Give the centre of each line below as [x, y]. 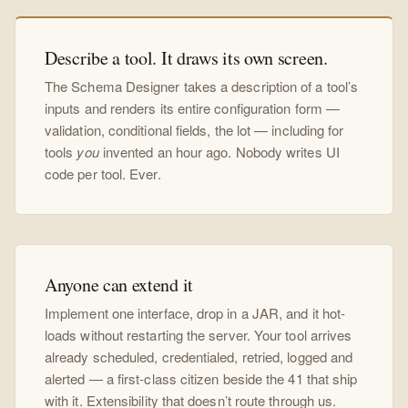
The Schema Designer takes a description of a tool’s [202, 87]
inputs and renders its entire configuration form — [192, 108]
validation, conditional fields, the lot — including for [194, 130]
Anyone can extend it [119, 285]
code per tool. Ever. [103, 174]
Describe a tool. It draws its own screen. [186, 58]
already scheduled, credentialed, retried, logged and [199, 357]
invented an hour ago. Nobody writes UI [219, 152]
